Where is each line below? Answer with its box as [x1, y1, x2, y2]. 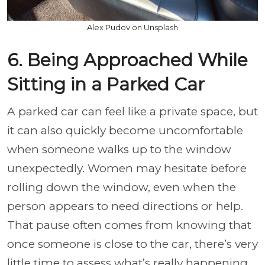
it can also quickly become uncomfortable [7, 124, 243, 137]
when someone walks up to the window [7, 143, 231, 156]
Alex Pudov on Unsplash [87, 22, 178, 32]
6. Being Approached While [7, 49, 248, 71]
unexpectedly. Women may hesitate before [7, 161, 247, 175]
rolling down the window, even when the [7, 180, 236, 194]
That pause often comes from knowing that [7, 218, 251, 232]
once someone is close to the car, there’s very [7, 237, 258, 251]
